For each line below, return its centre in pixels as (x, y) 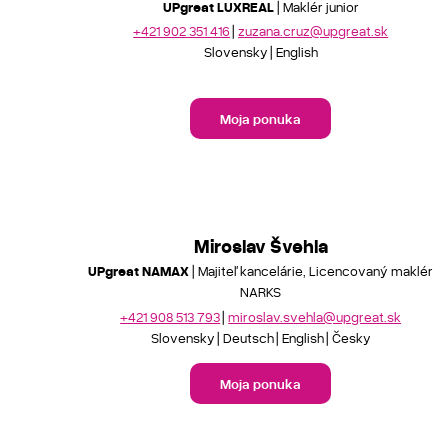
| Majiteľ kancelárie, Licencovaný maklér (311, 270)
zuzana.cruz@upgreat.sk (313, 30)
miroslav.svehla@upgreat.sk (315, 316)
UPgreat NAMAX (139, 270)
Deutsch (248, 337)
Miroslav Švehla (260, 245)
